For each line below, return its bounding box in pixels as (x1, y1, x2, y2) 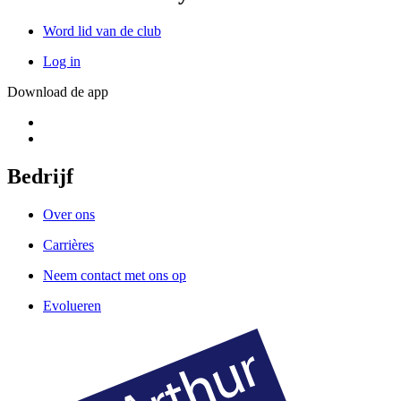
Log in (43, 53, 81, 69)
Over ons (43, 206, 95, 222)
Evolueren (43, 297, 101, 313)
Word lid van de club (43, 22, 161, 38)
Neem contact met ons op (43, 267, 186, 283)
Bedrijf (7, 164, 73, 188)
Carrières (43, 236, 94, 252)
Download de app (7, 83, 108, 99)
